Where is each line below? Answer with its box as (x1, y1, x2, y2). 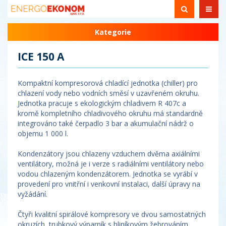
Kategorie (95, 27, 131, 37)
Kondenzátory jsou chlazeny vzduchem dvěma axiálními (18, 149, 200, 158)
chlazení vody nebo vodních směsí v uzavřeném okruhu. (18, 88, 199, 98)
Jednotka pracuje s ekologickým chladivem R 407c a (18, 98, 186, 108)
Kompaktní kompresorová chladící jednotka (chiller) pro (18, 78, 198, 88)
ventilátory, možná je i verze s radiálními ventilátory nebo (18, 159, 204, 168)
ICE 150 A (18, 49, 64, 64)
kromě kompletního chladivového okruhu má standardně (18, 108, 203, 118)
